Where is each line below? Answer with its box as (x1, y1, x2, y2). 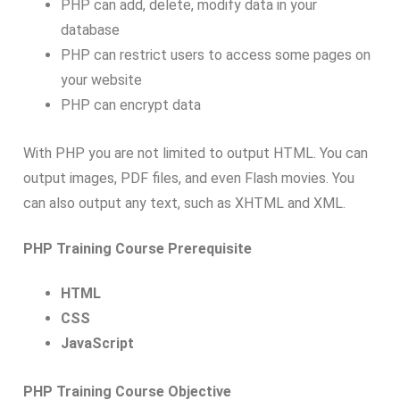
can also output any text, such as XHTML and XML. (23, 195, 346, 212)
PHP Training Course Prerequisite (23, 239, 252, 257)
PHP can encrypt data (60, 96, 201, 114)
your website (60, 71, 142, 89)
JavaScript (60, 335, 134, 353)
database (60, 21, 120, 39)
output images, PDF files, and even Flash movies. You (23, 170, 354, 187)
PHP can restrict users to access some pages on (60, 46, 371, 64)
